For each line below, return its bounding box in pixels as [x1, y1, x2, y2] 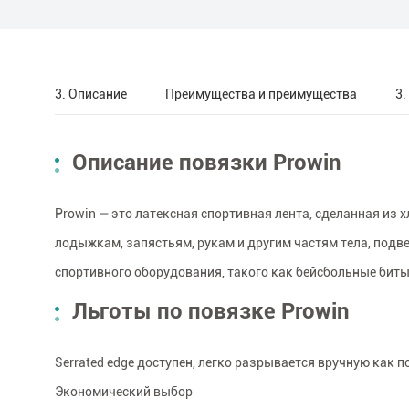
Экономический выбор [55, 384, 193, 400]
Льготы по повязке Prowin [72, 299, 350, 325]
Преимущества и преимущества [165, 86, 358, 101]
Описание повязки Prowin [72, 150, 341, 176]
